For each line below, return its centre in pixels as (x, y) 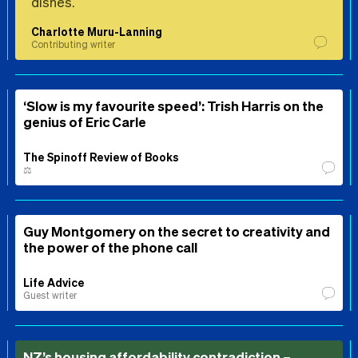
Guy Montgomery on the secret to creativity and (177, 231)
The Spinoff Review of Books (101, 157)
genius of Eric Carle (85, 122)
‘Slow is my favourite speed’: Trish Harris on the (173, 106)
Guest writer (50, 296)
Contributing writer (73, 45)
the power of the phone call (110, 247)
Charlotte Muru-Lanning (97, 32)
